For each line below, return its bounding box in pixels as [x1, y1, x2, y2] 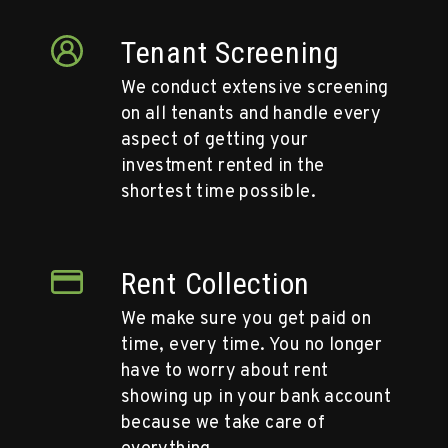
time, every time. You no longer [120, 333, 383, 357]
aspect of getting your [120, 128, 309, 152]
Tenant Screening [120, 34, 340, 70]
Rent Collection [120, 265, 311, 301]
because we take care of [120, 411, 326, 435]
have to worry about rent [120, 359, 329, 383]
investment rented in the [120, 154, 325, 178]
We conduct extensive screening [120, 76, 389, 100]
